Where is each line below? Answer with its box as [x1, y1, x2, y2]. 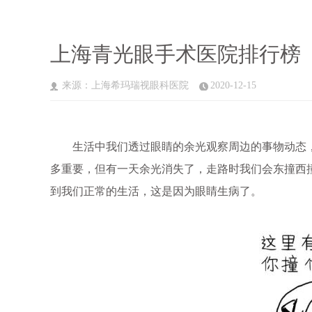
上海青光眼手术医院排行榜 [50, 42, 301, 65]
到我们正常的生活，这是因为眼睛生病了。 [50, 185, 262, 197]
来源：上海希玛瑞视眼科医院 [62, 80, 189, 91]
